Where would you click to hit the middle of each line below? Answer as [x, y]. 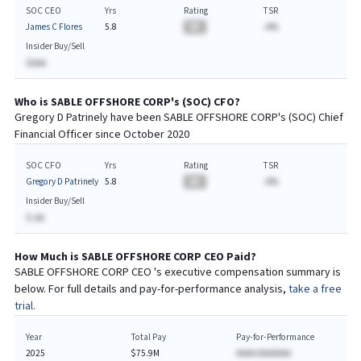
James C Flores [54, 27]
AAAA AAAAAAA [263, 353]
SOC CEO [43, 10]
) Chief [328, 118]
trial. [25, 306]
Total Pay [149, 337]
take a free [315, 289]
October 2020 [156, 135]
